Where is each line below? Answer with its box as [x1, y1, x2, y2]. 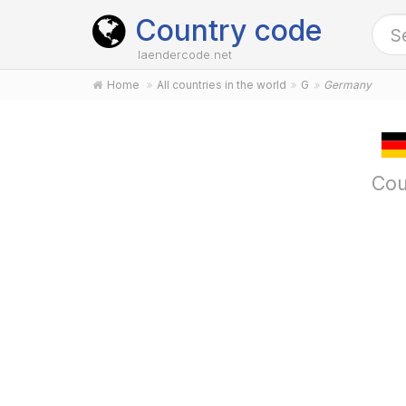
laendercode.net [138, 47, 232, 62]
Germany [324, 78, 372, 92]
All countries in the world [157, 78, 286, 92]
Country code [135, 13, 322, 48]
